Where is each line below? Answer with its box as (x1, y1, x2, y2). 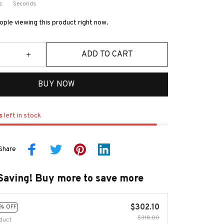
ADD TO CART (81, 49, 133, 59)
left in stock (2, 111, 41, 120)
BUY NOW (37, 79, 74, 89)
